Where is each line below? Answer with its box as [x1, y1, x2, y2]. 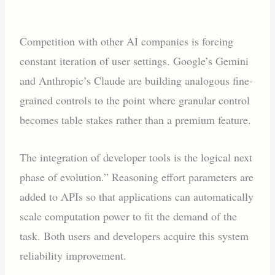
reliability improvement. [20, 247, 127, 263]
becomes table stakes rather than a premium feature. [20, 112, 252, 127]
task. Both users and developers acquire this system [20, 228, 249, 243]
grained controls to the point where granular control [20, 92, 250, 107]
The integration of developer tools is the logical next [20, 149, 253, 165]
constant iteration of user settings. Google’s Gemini [20, 53, 249, 68]
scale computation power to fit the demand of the [20, 208, 238, 223]
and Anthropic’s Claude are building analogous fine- [20, 72, 254, 88]
